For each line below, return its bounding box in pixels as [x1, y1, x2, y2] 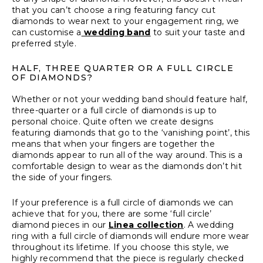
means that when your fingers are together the [12, 139, 215, 149]
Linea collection [108, 220, 184, 230]
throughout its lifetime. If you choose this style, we [12, 242, 230, 252]
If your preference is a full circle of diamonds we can [12, 197, 234, 208]
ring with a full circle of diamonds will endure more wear [12, 231, 249, 241]
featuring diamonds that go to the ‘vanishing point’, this [12, 127, 250, 138]
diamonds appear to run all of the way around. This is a [12, 150, 243, 160]
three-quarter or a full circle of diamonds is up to [12, 105, 217, 116]
